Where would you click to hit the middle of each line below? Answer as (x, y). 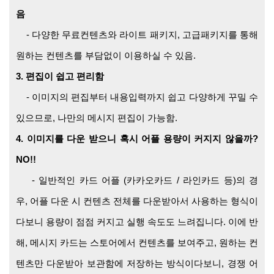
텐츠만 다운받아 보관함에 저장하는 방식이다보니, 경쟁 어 (137, 264)
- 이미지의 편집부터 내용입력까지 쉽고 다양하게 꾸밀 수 (137, 97)
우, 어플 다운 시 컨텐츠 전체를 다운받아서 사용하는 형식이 (137, 201)
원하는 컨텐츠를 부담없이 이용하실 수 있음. (106, 56)
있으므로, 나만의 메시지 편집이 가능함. (97, 118)
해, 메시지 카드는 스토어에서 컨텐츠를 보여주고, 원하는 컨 (137, 243)
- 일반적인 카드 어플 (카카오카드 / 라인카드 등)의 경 (137, 180)
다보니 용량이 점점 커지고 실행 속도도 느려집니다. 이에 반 (137, 222)
